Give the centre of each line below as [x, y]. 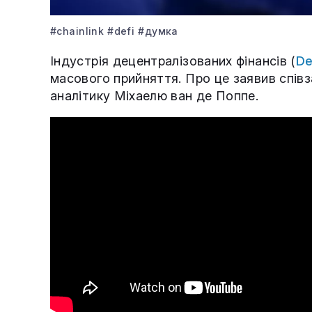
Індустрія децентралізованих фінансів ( [173, 61]
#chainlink [77, 31]
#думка [158, 31]
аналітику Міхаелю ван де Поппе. [155, 96]
